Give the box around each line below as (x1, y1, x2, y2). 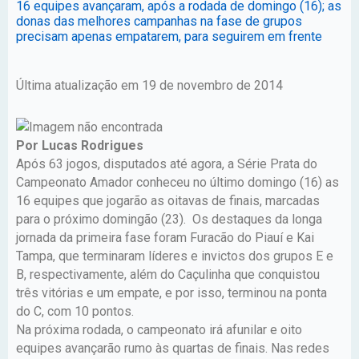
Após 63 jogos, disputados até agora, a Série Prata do (16, 155, 317, 171)
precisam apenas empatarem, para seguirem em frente (16, 28, 322, 44)
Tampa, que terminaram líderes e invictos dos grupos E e (16, 248, 333, 264)
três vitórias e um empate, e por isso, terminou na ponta (16, 284, 327, 301)
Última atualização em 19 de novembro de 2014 (16, 77, 283, 93)
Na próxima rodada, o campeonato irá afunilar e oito (16, 321, 302, 337)
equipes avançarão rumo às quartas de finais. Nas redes (16, 340, 329, 356)
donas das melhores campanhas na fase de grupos (16, 13, 302, 29)
